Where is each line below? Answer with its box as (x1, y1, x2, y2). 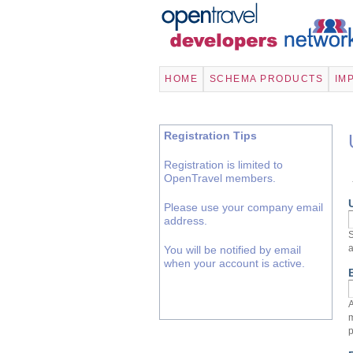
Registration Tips (164, 128, 257, 142)
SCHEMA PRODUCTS (209, 73, 324, 85)
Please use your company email (164, 200, 323, 214)
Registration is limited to (164, 158, 283, 171)
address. (164, 214, 207, 227)
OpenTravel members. (164, 171, 276, 184)
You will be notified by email (164, 243, 301, 256)
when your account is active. (164, 256, 305, 269)
